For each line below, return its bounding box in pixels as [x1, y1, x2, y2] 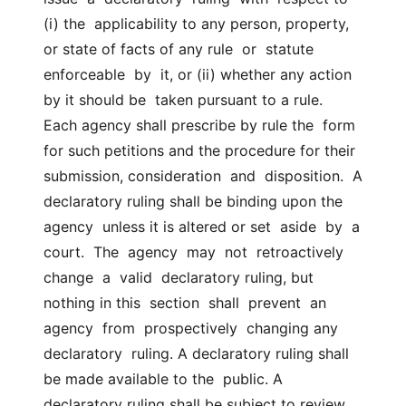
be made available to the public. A [43, 370, 283, 388]
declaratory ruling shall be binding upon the [43, 192, 343, 210]
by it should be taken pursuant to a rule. [43, 91, 323, 109]
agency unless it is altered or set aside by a [43, 217, 360, 236]
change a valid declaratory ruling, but [43, 268, 314, 286]
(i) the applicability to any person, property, [43, 14, 349, 33]
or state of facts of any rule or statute [43, 40, 314, 58]
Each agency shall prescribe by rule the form [43, 116, 355, 134]
